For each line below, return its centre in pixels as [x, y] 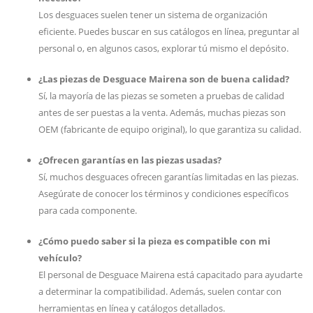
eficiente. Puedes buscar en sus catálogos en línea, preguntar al [169, 31]
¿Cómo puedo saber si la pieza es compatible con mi [154, 241]
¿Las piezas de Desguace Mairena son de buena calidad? [164, 79]
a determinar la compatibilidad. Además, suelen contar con [160, 291]
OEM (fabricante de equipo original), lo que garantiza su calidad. [170, 129]
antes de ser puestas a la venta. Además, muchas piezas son [162, 112]
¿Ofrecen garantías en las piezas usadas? [130, 160]
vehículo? [60, 258]
